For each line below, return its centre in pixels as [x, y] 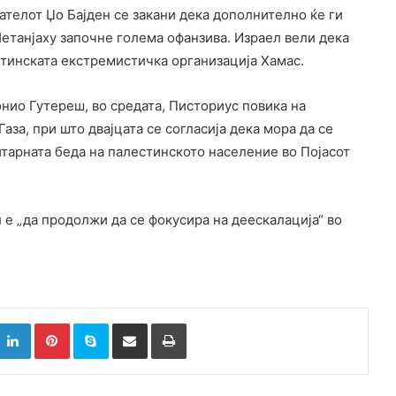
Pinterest [94, 323]
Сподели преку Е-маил [161, 323]
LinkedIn [53, 323]
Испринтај [214, 323]
